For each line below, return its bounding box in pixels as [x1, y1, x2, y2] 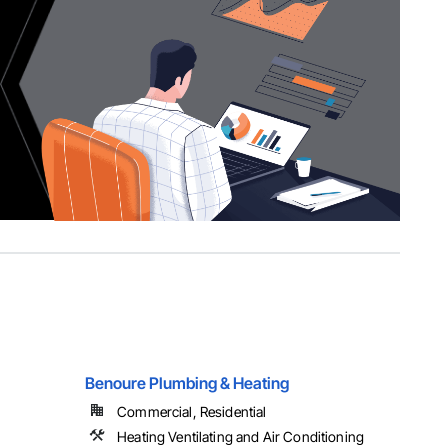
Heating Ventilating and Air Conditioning [117, 428, 365, 446]
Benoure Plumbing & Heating [85, 373, 290, 394]
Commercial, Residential [117, 403, 267, 421]
